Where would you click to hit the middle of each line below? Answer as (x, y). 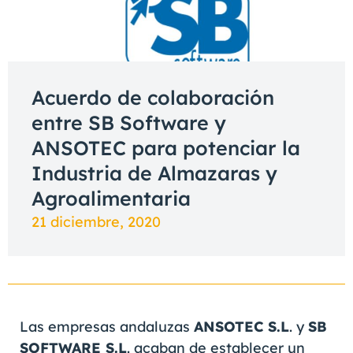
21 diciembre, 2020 (96, 222)
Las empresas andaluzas (107, 327)
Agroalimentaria (111, 198)
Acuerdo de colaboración (153, 97)
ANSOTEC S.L (242, 327)
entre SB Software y (129, 123)
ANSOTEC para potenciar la (166, 148)
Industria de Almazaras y (154, 173)
